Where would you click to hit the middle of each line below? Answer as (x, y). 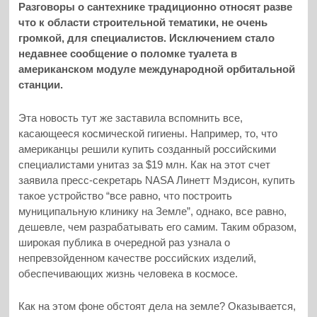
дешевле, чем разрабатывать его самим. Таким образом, (158, 226)
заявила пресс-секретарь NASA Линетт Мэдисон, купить (157, 180)
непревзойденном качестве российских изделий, (138, 258)
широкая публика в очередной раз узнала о (125, 242)
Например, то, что (234, 133)
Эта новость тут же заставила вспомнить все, (131, 117)
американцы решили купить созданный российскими (148, 149)
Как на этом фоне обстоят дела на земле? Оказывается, (157, 306)
